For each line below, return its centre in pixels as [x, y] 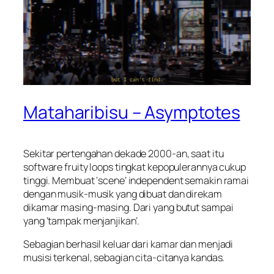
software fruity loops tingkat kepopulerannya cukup [135, 167]
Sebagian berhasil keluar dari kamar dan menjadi [128, 244]
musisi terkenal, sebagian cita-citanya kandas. [124, 258]
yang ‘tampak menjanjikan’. [82, 221]
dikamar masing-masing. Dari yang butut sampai [128, 208]
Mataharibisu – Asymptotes [132, 113]
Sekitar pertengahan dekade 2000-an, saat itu [124, 154]
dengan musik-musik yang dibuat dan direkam [123, 194]
